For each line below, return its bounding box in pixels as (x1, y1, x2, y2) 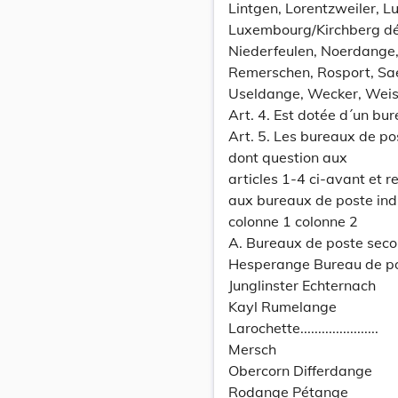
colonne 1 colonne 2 (228, 212, 358, 230)
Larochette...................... (228, 319, 378, 337)
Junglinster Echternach (228, 276, 376, 294)
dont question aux (228, 148, 347, 166)
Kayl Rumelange (228, 298, 337, 315)
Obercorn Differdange (228, 362, 372, 379)
